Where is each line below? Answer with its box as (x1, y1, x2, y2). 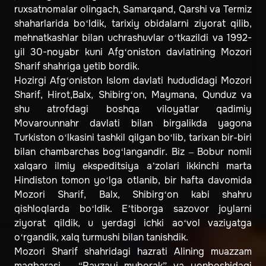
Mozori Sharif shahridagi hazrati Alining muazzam (14, 245, 252, 258)
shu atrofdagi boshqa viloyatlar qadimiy (14, 103, 252, 116)
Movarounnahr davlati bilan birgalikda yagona (14, 117, 252, 130)
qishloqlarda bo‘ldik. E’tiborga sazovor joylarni (14, 202, 252, 216)
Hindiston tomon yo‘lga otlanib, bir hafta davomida (14, 174, 252, 187)
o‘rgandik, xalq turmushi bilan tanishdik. (14, 231, 188, 244)
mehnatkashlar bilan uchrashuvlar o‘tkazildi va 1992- (14, 31, 252, 45)
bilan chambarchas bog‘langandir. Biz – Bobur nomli (14, 145, 252, 159)
